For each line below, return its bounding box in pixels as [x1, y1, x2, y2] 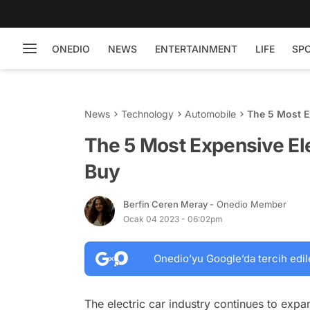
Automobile [185, 108, 236, 120]
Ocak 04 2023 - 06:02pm [123, 213, 223, 224]
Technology [121, 108, 174, 120]
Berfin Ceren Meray [123, 198, 210, 210]
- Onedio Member [210, 198, 286, 210]
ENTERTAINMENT [155, 42, 237, 55]
